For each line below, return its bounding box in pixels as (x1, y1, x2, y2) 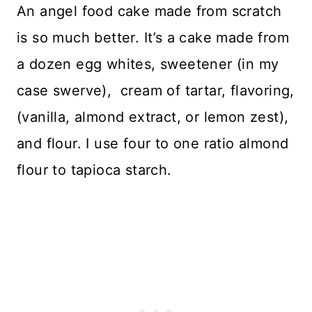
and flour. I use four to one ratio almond (17, 134, 289, 152)
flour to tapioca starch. (17, 161, 172, 178)
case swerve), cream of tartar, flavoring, (17, 81, 295, 99)
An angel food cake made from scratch (17, 2, 282, 19)
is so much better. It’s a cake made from (17, 29, 289, 46)
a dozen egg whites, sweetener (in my (17, 55, 279, 72)
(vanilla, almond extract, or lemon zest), (17, 108, 289, 125)
